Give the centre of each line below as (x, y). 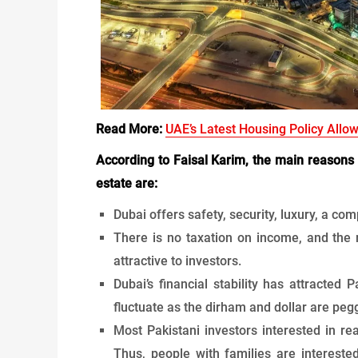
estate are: (127, 184)
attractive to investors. (178, 261)
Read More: (129, 129)
